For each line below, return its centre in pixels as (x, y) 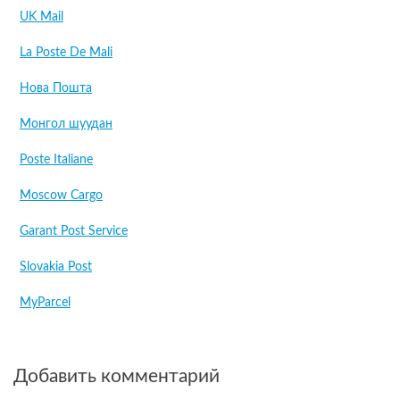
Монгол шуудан (66, 124)
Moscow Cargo (61, 196)
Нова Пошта (56, 88)
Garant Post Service (74, 231)
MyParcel (45, 303)
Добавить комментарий (117, 376)
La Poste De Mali (66, 53)
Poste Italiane (56, 160)
